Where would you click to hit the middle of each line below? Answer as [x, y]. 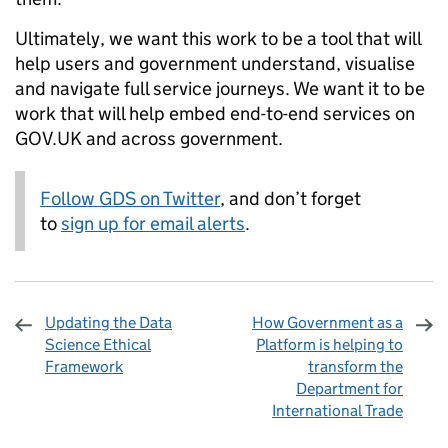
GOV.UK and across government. [149, 138]
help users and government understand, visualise [215, 63]
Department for [349, 388]
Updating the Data [108, 322]
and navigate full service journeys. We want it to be [220, 88]
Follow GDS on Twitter [130, 198]
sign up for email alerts [153, 223]
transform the [355, 366]
